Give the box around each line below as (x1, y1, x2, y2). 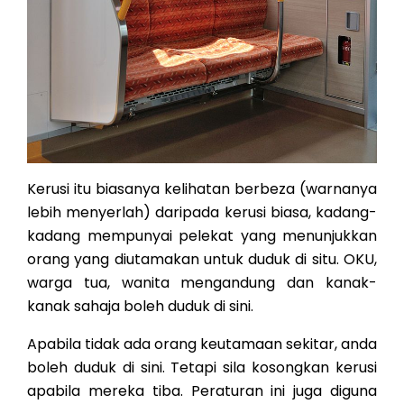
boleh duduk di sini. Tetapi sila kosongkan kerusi (27, 357, 377, 379)
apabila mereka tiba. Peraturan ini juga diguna (27, 381, 377, 402)
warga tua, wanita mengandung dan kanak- (27, 272, 377, 294)
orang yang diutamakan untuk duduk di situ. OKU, (27, 249, 377, 271)
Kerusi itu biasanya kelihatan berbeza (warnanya (27, 179, 377, 200)
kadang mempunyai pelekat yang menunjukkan (27, 225, 377, 247)
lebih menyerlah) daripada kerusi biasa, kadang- (27, 202, 377, 224)
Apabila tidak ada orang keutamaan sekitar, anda (27, 334, 377, 355)
